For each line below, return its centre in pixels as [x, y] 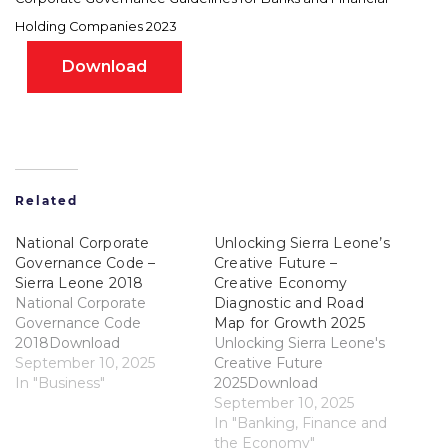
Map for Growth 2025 [289, 323]
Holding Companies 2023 [96, 27]
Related [46, 201]
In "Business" [60, 383]
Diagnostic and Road [289, 303]
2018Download [67, 343]
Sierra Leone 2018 [79, 283]
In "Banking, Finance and [300, 423]
